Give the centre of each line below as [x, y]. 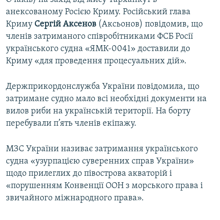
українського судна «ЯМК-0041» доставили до [98, 49]
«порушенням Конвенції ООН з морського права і [104, 186]
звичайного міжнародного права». [75, 198]
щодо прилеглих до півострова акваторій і [89, 174]
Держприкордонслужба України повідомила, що [103, 87]
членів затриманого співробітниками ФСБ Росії [99, 37]
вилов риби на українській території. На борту [98, 111]
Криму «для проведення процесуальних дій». [96, 61]
